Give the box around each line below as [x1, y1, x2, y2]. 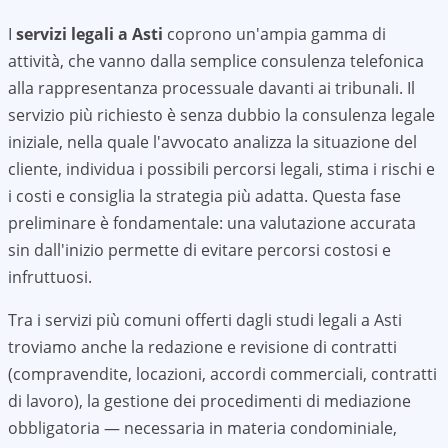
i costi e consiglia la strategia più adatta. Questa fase [8, 185, 401, 207]
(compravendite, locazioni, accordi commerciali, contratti [8, 363, 437, 385]
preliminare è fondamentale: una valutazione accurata [8, 212, 416, 234]
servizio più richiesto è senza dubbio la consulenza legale [8, 104, 435, 126]
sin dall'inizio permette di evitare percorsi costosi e [8, 239, 391, 261]
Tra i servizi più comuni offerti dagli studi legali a [8, 309, 370, 331]
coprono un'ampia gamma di [163, 23, 386, 45]
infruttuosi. [8, 266, 92, 288]
